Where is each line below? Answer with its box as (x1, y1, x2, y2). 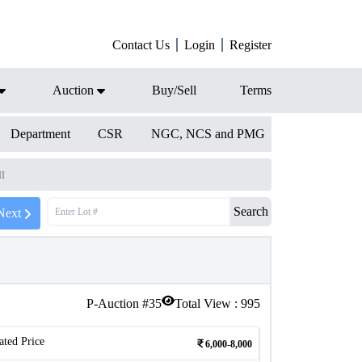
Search (234, 204, 268, 218)
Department (10, 127, 70, 141)
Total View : (175, 297, 241, 310)
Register (229, 38, 271, 52)
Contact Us (112, 38, 170, 52)
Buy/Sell (152, 83, 196, 97)
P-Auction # (86, 297, 149, 310)
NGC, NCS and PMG (150, 127, 265, 141)
